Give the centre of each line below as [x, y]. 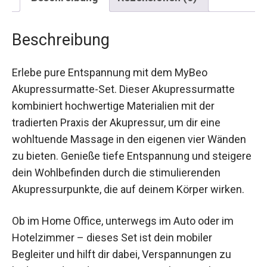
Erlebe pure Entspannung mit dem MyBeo [110, 64]
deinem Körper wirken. [65, 197]
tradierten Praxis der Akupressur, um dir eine [116, 114]
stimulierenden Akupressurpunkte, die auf [111, 181]
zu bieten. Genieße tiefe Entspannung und [111, 147]
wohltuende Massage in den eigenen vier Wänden [129, 131]
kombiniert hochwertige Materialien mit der [113, 97]
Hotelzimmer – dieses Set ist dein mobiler [112, 246]
